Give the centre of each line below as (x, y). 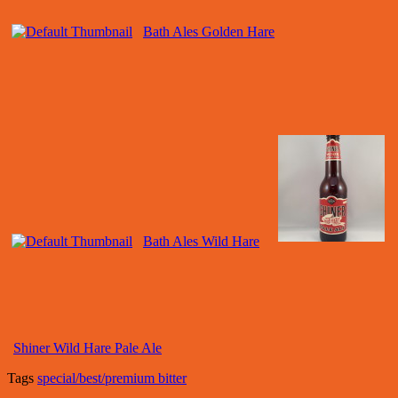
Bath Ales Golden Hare (209, 32)
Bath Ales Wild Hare (201, 242)
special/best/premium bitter (112, 378)
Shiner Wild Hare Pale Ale (88, 348)
